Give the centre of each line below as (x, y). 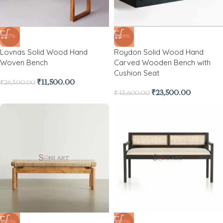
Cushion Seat (137, 73)
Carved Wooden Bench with (162, 62)
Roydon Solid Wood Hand (159, 52)
